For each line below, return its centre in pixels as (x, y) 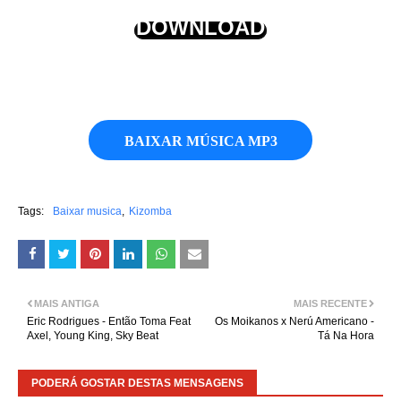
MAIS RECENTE (330, 303)
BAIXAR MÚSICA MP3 (200, 141)
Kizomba (150, 211)
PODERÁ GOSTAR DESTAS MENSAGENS (137, 383)
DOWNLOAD (200, 27)
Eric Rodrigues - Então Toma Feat (109, 321)
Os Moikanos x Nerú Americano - (294, 321)
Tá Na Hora (346, 336)
